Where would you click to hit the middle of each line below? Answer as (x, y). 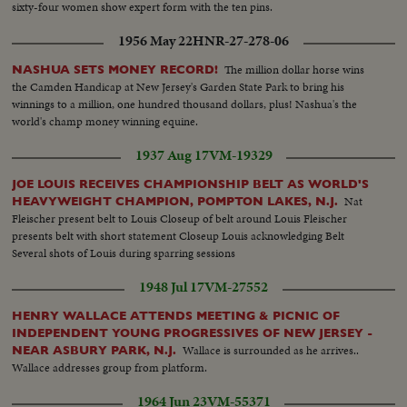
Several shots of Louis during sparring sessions (124, 253)
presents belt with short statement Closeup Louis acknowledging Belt (179, 235)
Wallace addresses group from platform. (110, 367)
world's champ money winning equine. (105, 121)
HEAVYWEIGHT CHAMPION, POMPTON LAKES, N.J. (175, 201)
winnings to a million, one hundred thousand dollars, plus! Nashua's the (185, 104)
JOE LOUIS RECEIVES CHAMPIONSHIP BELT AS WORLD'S (191, 184)
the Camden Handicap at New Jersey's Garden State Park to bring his (179, 86)
